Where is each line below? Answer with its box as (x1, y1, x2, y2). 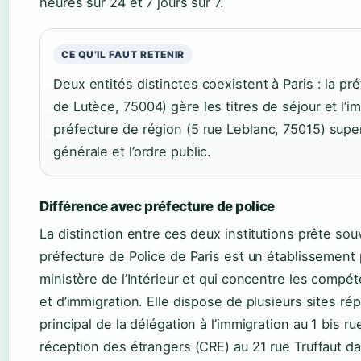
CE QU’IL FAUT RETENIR (61, 48, 185, 61)
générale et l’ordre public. (53, 143, 212, 160)
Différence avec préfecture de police (39, 198, 275, 215)
